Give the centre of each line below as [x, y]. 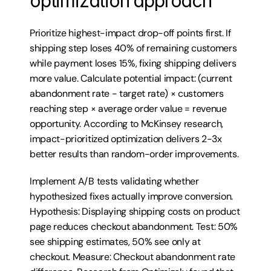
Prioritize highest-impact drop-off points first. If [130, 33]
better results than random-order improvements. [134, 154]
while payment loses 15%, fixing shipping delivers [133, 63]
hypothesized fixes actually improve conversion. [131, 196]
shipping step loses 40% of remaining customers [133, 48]
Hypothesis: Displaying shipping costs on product [135, 211]
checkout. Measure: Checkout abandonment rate [132, 257]
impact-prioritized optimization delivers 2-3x [126, 139]
